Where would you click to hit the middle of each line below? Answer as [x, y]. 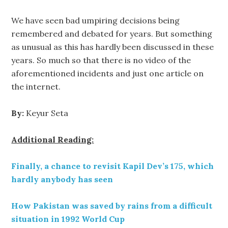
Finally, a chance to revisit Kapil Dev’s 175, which [113, 166]
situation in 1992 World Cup [68, 219]
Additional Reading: [53, 139]
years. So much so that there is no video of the [101, 60]
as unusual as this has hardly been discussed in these [113, 47]
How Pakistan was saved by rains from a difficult [112, 206]
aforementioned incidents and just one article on [108, 73]
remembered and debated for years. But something [112, 34]
